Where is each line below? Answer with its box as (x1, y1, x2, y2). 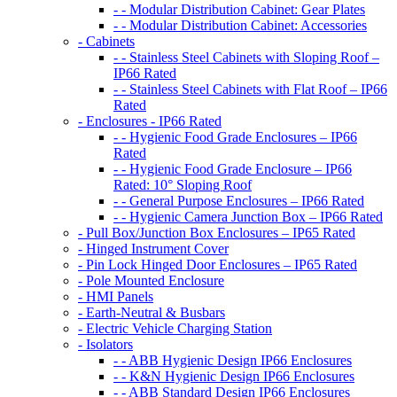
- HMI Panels (78, 289, 153, 305)
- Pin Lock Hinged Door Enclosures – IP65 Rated (78, 257, 357, 273)
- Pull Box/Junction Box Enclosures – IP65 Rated (78, 225, 355, 241)
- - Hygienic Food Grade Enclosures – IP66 (113, 129, 357, 145)
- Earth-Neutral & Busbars (78, 305, 225, 321)
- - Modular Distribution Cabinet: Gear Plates (113, 2, 365, 18)
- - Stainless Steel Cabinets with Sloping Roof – (113, 50, 379, 66)
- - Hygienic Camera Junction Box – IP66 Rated (113, 209, 383, 225)
